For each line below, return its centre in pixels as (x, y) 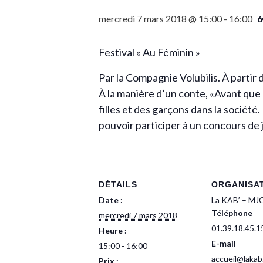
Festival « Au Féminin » (149, 52)
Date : (111, 200)
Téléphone (232, 213)
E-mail (224, 243)
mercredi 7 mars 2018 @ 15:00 (160, 18)
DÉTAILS (118, 184)
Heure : (113, 230)
